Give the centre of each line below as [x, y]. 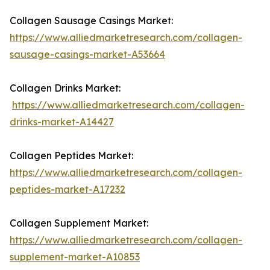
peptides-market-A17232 [67, 190]
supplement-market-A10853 [75, 257]
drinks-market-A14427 [62, 122]
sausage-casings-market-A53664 [87, 55]
